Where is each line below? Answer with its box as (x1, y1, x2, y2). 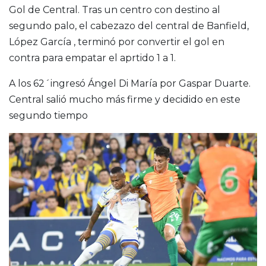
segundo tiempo (9, 110, 88, 122)
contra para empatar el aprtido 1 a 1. (9, 52, 176, 64)
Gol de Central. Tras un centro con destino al (9, 4, 220, 16)
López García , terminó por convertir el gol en (9, 36, 224, 48)
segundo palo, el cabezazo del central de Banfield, (9, 20, 249, 32)
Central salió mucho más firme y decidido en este (9, 94, 240, 106)
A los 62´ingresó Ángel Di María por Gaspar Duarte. (9, 78, 251, 90)
